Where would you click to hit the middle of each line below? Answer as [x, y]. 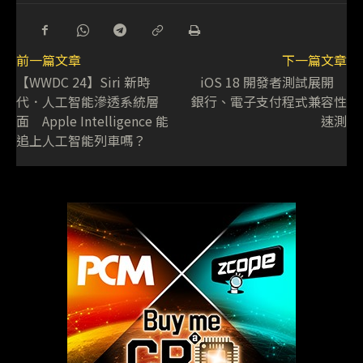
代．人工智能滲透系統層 [88, 102]
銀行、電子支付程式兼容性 [269, 102]
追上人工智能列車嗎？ [81, 141]
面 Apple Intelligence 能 [92, 121]
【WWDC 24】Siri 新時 [83, 82]
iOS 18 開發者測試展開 [273, 82]
